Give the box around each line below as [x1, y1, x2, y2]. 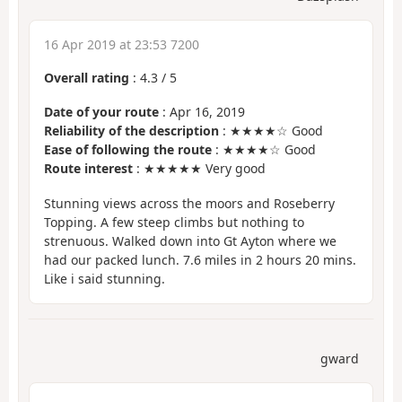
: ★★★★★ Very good [133, 160, 266, 178]
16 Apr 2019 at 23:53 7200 [44, 35, 199, 53]
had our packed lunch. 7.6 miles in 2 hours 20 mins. [44, 250, 356, 268]
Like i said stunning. [44, 269, 165, 287]
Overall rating [44, 68, 129, 86]
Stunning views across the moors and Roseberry [44, 194, 335, 212]
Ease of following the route [44, 141, 212, 159]
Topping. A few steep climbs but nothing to [44, 213, 304, 231]
